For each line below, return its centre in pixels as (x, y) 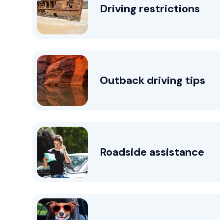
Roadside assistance (152, 152)
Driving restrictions (150, 9)
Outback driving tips (152, 80)
